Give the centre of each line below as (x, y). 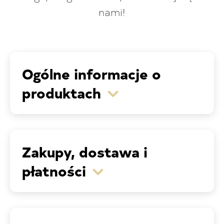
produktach (61, 92)
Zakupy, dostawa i (85, 151)
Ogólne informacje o (91, 73)
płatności (54, 170)
